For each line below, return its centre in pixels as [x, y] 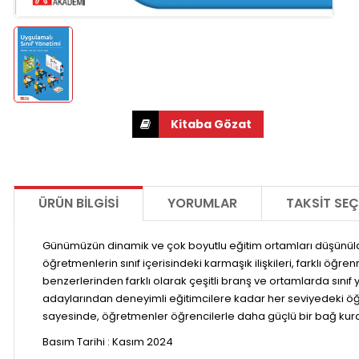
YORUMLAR [202, 204]
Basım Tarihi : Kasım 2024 [108, 342]
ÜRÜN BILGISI [79, 204]
